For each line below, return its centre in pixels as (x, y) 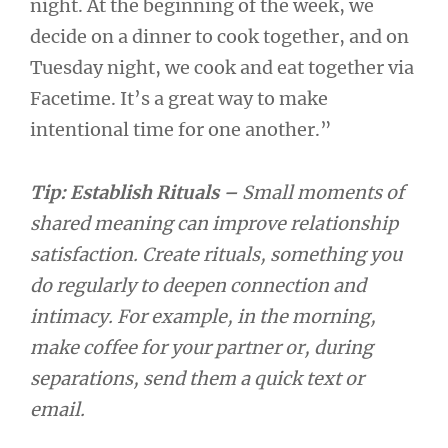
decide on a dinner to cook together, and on (219, 36)
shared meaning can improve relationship (214, 223)
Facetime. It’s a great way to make (179, 98)
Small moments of (323, 192)
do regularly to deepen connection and (198, 285)
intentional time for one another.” (181, 129)
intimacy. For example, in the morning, (203, 316)
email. (57, 409)
